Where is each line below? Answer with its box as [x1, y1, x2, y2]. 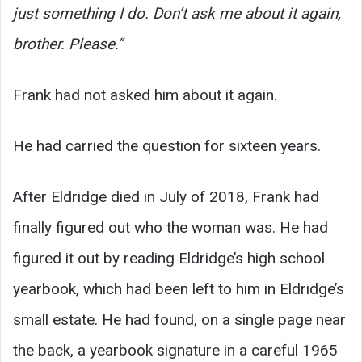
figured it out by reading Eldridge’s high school [13, 248, 325, 267]
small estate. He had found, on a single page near [13, 309, 346, 329]
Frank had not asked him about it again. [13, 85, 277, 104]
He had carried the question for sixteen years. [13, 136, 321, 155]
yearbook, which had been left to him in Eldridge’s [13, 279, 344, 298]
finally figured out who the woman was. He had [13, 217, 328, 237]
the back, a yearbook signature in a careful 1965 [13, 340, 338, 360]
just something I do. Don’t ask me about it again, [13, 3, 341, 23]
